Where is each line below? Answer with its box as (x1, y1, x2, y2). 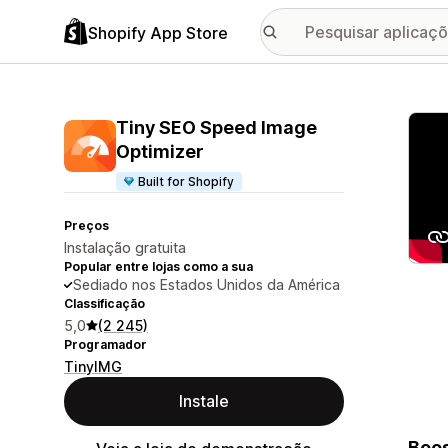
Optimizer (116, 141, 204, 162)
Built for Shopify (138, 174, 235, 189)
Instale (179, 391, 229, 411)
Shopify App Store (88, 22, 228, 43)
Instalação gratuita (64, 239, 186, 256)
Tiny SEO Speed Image (116, 117, 317, 138)
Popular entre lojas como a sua (64, 259, 253, 274)
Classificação (64, 296, 145, 311)
